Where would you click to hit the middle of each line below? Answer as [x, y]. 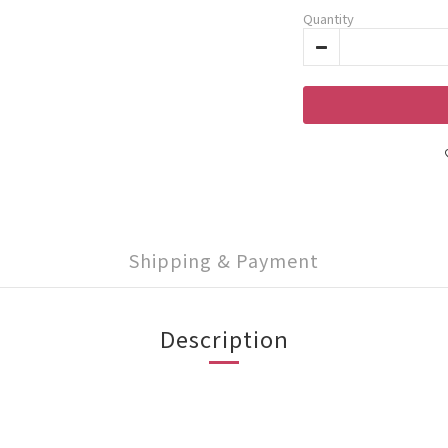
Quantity [328, 18]
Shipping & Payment [224, 260]
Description [224, 338]
